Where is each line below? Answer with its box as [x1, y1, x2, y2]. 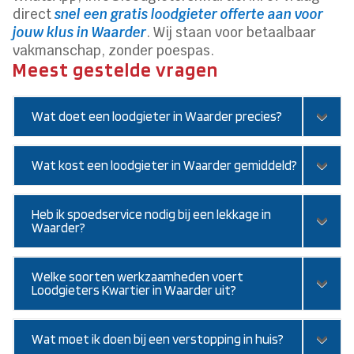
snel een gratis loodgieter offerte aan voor [55, 6, 324, 24]
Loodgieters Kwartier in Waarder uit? [32, 282, 237, 299]
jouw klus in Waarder [13, 24, 147, 42]
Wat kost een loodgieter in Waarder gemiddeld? [32, 157, 298, 174]
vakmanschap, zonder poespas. [13, 42, 215, 60]
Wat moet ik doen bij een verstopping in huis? [32, 331, 284, 348]
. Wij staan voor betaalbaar [146, 24, 317, 42]
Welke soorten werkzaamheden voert [32, 269, 244, 285]
